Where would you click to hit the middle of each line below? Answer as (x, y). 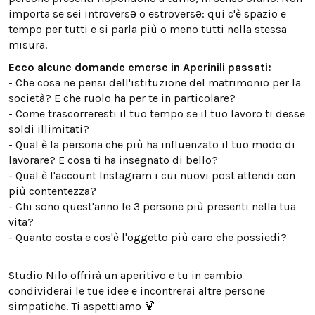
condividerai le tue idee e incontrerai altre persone (137, 291)
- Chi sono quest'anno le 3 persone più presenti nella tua (152, 207)
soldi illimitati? (49, 129)
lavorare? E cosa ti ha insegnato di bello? (113, 160)
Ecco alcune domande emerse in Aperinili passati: (140, 67)
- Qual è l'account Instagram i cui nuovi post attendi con (152, 176)
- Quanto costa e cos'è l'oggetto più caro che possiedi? (148, 238)
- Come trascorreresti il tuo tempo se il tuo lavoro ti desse (157, 114)
